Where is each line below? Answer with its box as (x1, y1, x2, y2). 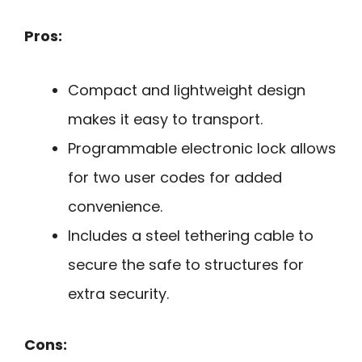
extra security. (68, 284, 169, 305)
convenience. (68, 196, 162, 217)
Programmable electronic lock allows (68, 138, 336, 159)
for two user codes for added (68, 167, 282, 188)
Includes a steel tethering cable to (68, 225, 314, 246)
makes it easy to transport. (68, 109, 263, 130)
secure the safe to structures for (68, 255, 304, 276)
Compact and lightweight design (68, 80, 305, 101)
